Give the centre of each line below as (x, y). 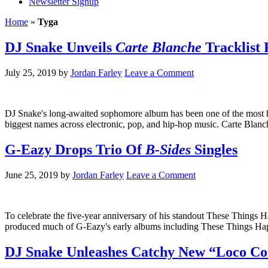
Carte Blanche (159, 47)
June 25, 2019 (31, 175)
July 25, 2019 (31, 72)
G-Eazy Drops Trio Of (75, 149)
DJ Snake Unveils (60, 47)
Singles (214, 149)
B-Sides (168, 149)
